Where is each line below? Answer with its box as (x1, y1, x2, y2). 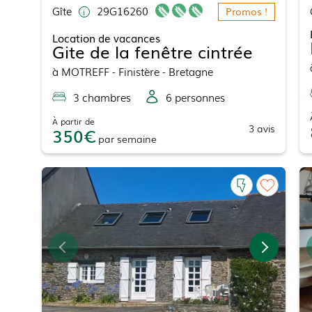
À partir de (52, 115, 95, 128)
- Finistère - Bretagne (109, 63, 213, 79)
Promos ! (225, 4, 267, 19)
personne (171, 89, 220, 105)
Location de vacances (52, 30, 160, 46)
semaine (116, 132, 157, 146)
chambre (79, 89, 126, 105)
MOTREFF (61, 63, 109, 79)
